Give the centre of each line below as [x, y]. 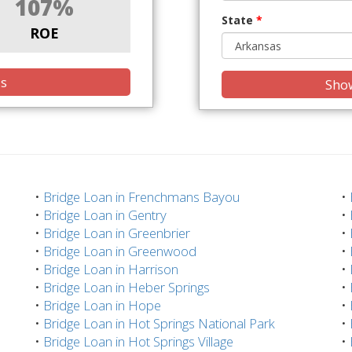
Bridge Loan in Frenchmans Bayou [141, 196]
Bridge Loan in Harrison [111, 269]
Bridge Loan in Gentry [105, 214]
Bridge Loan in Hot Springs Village [138, 341]
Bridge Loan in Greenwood [120, 251]
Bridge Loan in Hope [102, 305]
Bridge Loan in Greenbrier [117, 233]
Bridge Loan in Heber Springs [126, 287]
